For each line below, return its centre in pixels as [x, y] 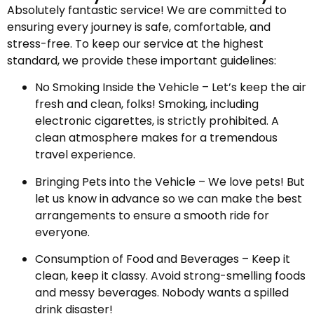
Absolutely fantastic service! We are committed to [147, 10]
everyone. [62, 232]
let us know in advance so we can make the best [169, 198]
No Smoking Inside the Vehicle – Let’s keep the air [171, 88]
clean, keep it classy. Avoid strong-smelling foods [170, 275]
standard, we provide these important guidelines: [142, 60]
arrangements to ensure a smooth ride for [152, 215]
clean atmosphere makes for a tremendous [156, 138]
